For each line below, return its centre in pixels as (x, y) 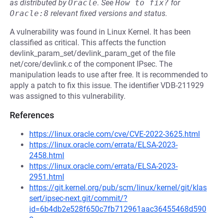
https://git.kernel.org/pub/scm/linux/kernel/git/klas (118, 188)
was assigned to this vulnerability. (68, 96)
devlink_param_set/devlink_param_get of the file (92, 53)
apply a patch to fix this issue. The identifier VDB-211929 (107, 85)
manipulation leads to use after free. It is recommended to (109, 75)
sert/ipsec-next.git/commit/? (78, 198)
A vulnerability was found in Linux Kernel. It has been (100, 32)
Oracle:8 (29, 13)
